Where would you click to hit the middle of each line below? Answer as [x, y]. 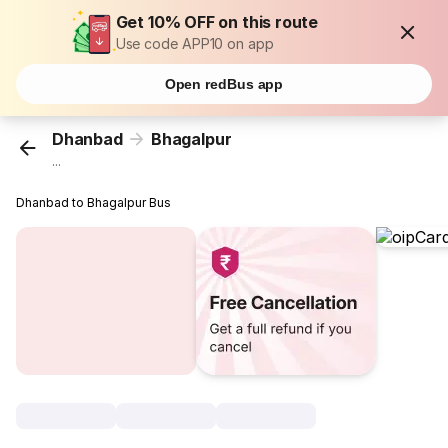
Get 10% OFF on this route [217, 22]
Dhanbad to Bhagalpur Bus [94, 203]
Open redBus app [224, 84]
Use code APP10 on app [194, 43]
